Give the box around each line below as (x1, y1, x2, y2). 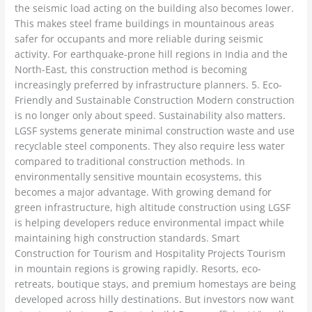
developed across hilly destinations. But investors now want (15, 292, 295, 306)
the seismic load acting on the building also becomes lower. (15, 1, 295, 15)
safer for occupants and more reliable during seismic (15, 32, 264, 46)
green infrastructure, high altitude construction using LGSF (15, 201, 291, 214)
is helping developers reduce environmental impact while (15, 216, 285, 230)
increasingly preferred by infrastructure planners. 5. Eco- (15, 78, 283, 92)
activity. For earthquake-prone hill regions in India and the (15, 47, 288, 61)
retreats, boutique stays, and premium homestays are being (15, 277, 297, 291)
